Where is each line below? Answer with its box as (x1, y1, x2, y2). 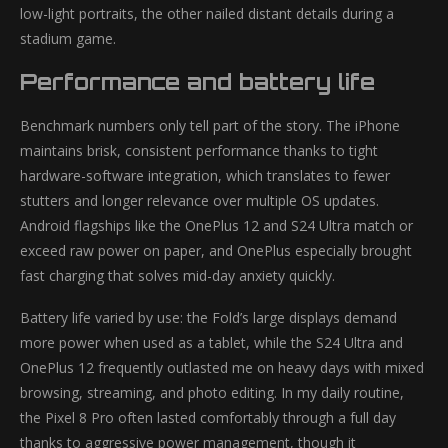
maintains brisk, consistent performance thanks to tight (20, 141, 378, 160)
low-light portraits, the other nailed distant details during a (20, 4, 394, 23)
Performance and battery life (20, 68, 375, 95)
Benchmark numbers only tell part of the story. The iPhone (20, 116, 400, 135)
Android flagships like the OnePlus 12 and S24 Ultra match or (20, 216, 413, 235)
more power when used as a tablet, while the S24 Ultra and (20, 333, 403, 352)
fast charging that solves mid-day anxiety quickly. (20, 266, 335, 285)
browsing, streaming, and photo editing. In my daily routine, (20, 383, 404, 402)
